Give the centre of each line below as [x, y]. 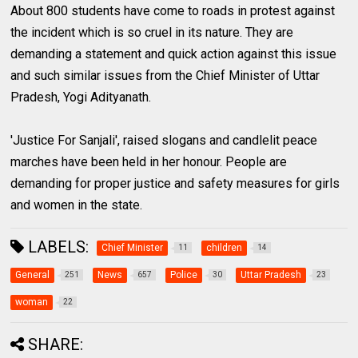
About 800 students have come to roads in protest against [173, 10]
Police [184, 274]
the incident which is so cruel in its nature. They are [152, 32]
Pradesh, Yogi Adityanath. [81, 97]
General [33, 274]
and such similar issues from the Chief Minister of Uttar [165, 75]
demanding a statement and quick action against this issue [174, 54]
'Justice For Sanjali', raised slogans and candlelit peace [164, 140]
